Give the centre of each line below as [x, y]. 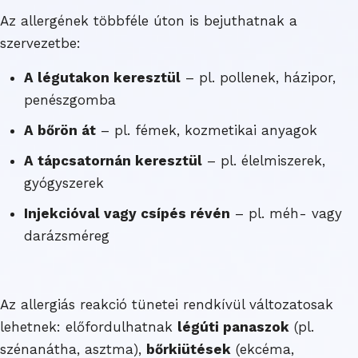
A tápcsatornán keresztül [113, 160]
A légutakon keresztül [102, 77]
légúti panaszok [233, 326]
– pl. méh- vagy [286, 213]
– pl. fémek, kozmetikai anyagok [207, 130]
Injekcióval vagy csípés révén [127, 213]
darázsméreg [67, 235]
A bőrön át [60, 130]
